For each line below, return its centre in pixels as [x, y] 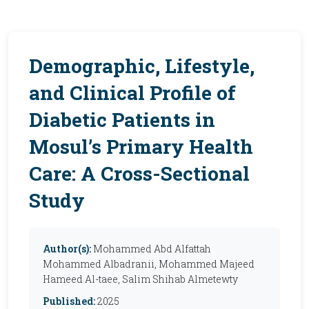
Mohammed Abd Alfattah [152, 249]
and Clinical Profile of [132, 93]
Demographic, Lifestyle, [142, 66]
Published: [69, 301]
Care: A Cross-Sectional [139, 173]
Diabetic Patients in [122, 120]
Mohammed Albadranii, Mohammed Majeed [149, 264]
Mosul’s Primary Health [141, 147]
